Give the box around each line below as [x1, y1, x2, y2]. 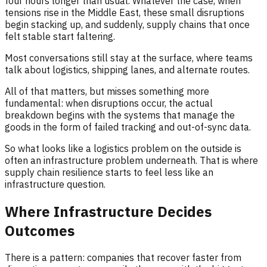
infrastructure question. [5, 178, 105, 190]
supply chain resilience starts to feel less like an [5, 166, 213, 178]
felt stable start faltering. [5, 30, 115, 42]
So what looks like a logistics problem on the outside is [5, 142, 241, 154]
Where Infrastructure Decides [5, 201, 212, 221]
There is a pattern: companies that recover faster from [5, 252, 241, 264]
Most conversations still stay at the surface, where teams [5, 51, 253, 64]
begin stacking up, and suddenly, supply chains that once [5, 18, 250, 30]
